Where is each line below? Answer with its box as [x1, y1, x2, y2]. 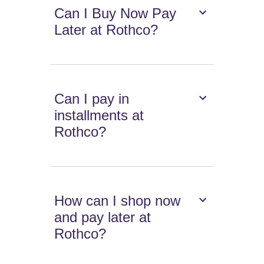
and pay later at [54, 209, 151, 226]
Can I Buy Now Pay [54, 5, 177, 22]
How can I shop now [54, 193, 181, 209]
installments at [54, 107, 144, 124]
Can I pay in [54, 91, 130, 107]
